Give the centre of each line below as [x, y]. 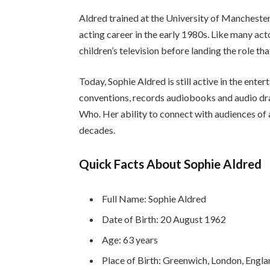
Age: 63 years [130, 240]
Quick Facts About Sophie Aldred [171, 164]
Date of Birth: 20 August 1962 [164, 219]
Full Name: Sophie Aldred [154, 198]
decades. [97, 130]
